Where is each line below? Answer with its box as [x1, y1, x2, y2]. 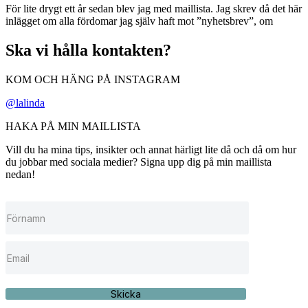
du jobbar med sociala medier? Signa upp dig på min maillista [5, 156, 272, 168]
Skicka [111, 288, 141, 300]
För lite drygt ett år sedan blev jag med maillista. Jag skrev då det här [5, 3, 302, 15]
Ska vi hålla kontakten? [5, 41, 171, 60]
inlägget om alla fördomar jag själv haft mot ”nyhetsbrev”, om [5, 15, 273, 27]
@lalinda [5, 97, 45, 109]
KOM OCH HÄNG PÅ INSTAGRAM [5, 74, 180, 86]
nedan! [5, 168, 35, 181]
